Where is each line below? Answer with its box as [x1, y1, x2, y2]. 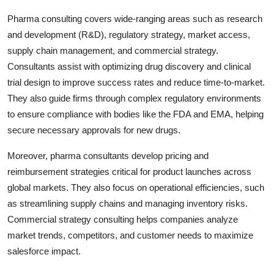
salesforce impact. [7, 245, 81, 256]
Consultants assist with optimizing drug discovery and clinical [7, 61, 251, 72]
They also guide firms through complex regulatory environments [7, 92, 261, 103]
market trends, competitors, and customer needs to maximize [7, 229, 253, 240]
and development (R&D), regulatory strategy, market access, [7, 29, 250, 40]
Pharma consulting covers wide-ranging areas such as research [7, 13, 262, 24]
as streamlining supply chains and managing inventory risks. [7, 198, 248, 209]
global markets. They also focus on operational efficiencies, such [7, 182, 264, 193]
